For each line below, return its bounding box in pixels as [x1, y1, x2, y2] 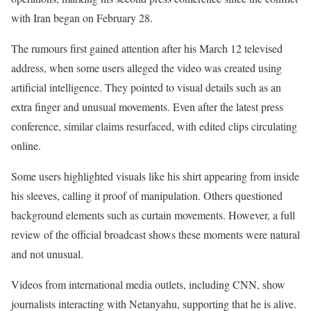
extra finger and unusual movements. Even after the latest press [11, 99, 283, 115]
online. [11, 138, 41, 153]
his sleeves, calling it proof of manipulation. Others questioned [11, 188, 283, 203]
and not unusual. [11, 246, 83, 262]
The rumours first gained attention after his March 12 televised [11, 41, 283, 56]
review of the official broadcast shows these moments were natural [11, 227, 300, 242]
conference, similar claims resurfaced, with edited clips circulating [11, 119, 297, 134]
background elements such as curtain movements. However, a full [11, 208, 295, 223]
